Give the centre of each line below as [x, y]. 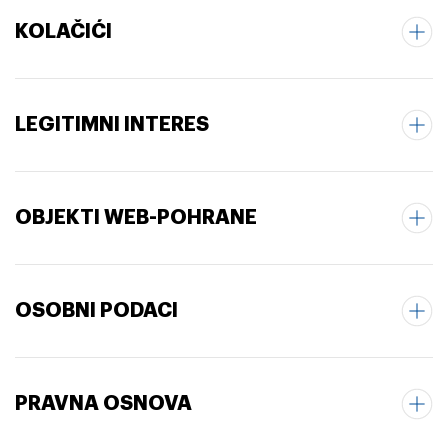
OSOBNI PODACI [96, 310]
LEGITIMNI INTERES [112, 124]
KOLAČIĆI [63, 31]
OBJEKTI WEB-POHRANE [136, 217]
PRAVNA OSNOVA [103, 403]
